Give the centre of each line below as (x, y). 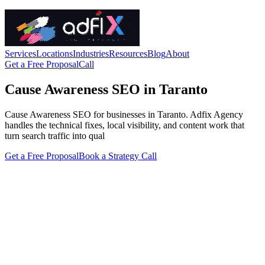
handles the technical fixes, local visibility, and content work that (125, 125)
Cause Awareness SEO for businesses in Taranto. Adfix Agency (124, 114)
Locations (54, 54)
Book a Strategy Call (118, 156)
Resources (128, 54)
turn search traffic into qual (55, 135)
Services (20, 54)
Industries (91, 54)
